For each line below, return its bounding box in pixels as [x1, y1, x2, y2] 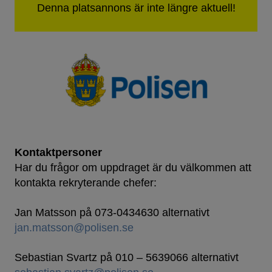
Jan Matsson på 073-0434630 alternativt [15, 206, 209, 219]
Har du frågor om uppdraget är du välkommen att [15, 161, 251, 174]
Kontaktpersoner [15, 146, 102, 159]
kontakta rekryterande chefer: [15, 177, 157, 189]
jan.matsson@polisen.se [15, 222, 137, 234]
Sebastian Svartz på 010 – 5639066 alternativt [15, 251, 239, 264]
